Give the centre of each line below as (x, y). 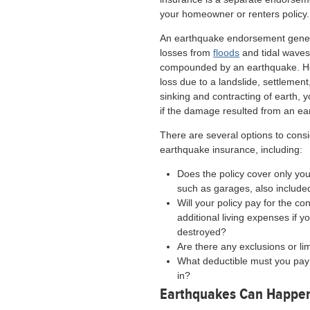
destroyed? (202, 232)
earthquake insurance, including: (231, 149)
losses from (186, 53)
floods (226, 53)
